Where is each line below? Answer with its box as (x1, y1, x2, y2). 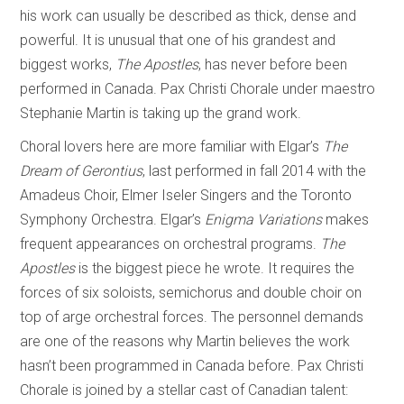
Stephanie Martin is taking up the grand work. (20, 104, 302, 122)
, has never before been (198, 55, 348, 73)
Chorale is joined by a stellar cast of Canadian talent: (20, 381, 349, 399)
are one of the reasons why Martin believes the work (20, 332, 351, 350)
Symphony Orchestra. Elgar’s (20, 210, 206, 228)
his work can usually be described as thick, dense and (20, 6, 357, 24)
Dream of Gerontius (20, 161, 143, 179)
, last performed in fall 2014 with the (142, 161, 367, 179)
